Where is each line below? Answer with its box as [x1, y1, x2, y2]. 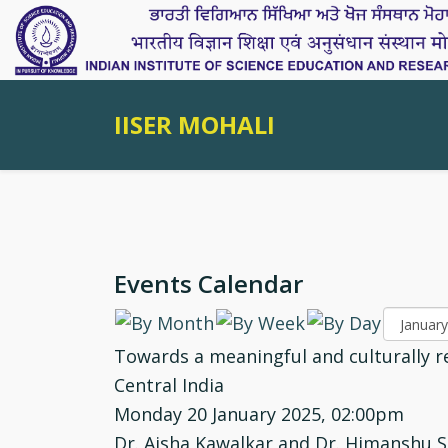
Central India [114, 373, 224, 397]
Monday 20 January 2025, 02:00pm [114, 402, 404, 426]
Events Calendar [114, 267, 303, 300]
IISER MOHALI [114, 108, 275, 141]
